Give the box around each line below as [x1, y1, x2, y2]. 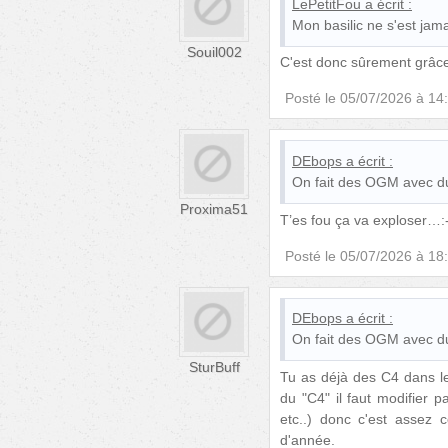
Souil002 [186, 44, 242, 61]
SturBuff [188, 358, 240, 375]
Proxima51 [180, 201, 248, 218]
